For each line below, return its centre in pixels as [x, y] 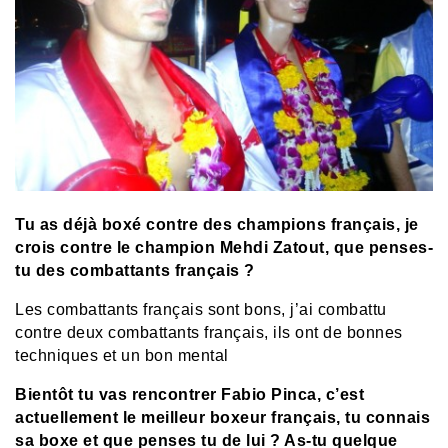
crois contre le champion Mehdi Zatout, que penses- [224, 247]
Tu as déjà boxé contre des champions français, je [217, 224]
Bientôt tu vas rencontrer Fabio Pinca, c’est [189, 394]
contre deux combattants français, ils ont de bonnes [209, 332]
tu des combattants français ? [135, 270]
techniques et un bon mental [122, 355]
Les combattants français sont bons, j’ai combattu [201, 309]
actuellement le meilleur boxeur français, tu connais [222, 417]
